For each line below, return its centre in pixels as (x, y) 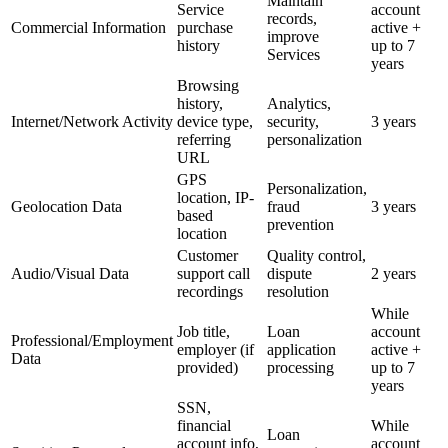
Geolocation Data (66, 206)
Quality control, (316, 255)
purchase (205, 27)
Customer (207, 255)
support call (213, 273)
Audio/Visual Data (70, 273)
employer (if (215, 349)
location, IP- (215, 197)
